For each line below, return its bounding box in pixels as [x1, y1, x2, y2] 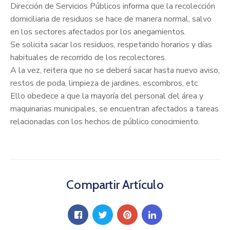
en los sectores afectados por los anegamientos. [10, 26, 186, 38]
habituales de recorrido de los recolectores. [10, 52, 166, 64]
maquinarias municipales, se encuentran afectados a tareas [10, 103, 219, 115]
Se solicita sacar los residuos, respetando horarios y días [10, 39, 212, 51]
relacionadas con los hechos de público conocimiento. [10, 116, 200, 128]
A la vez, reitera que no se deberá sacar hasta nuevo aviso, [10, 65, 220, 76]
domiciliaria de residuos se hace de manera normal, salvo [10, 13, 212, 25]
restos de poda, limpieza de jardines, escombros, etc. [10, 78, 199, 89]
